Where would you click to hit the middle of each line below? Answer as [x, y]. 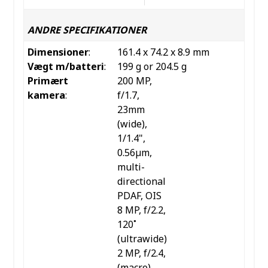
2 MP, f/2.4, [141, 253]
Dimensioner [58, 52]
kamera [46, 95]
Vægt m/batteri [66, 67]
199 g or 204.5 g [152, 67]
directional [141, 182]
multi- [131, 167]
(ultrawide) [142, 239]
